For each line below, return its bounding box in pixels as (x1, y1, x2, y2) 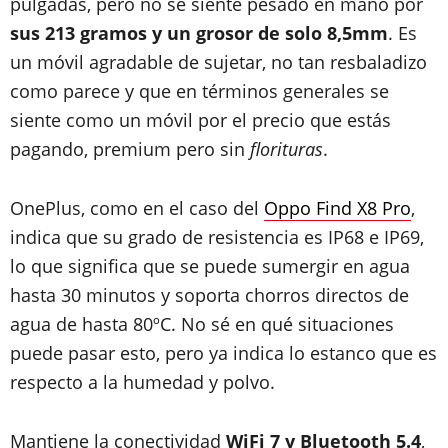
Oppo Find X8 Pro (264, 196, 411, 220)
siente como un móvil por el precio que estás (10, 108, 391, 132)
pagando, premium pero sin (10, 137, 250, 161)
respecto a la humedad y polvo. (10, 370, 275, 394)
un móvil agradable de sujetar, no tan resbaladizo (10, 50, 427, 74)
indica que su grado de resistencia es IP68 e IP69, (10, 225, 424, 249)
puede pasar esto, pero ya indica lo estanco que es (10, 341, 437, 365)
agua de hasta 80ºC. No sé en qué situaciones (10, 312, 394, 336)
